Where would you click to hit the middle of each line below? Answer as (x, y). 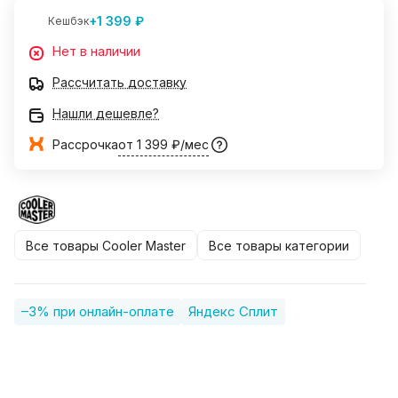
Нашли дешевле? (106, 114)
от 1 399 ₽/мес (163, 145)
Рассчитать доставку (119, 83)
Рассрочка (85, 145)
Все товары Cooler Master (106, 245)
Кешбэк (68, 21)
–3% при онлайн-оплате (98, 312)
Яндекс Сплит (233, 312)
